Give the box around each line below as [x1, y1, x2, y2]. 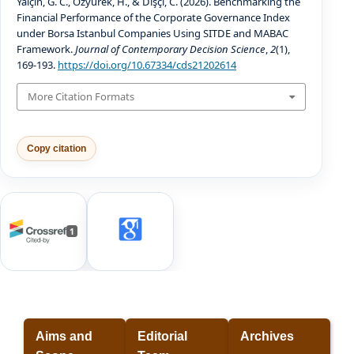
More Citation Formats [27, 89, 134, 104]
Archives [239, 329, 294, 343]
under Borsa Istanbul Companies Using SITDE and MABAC [16, 25, 288, 40]
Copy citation [26, 142, 86, 154]
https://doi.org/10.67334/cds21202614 [57, 57, 236, 72]
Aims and [36, 329, 92, 343]
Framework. [16, 41, 75, 56]
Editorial [137, 329, 188, 343]
